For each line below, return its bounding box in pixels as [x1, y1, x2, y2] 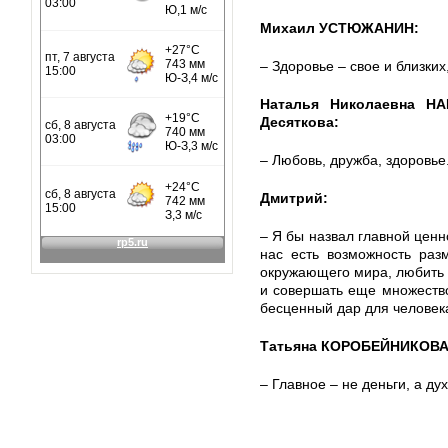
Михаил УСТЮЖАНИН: [260, 20, 419, 36]
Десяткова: [260, 114, 339, 130]
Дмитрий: [260, 190, 328, 206]
